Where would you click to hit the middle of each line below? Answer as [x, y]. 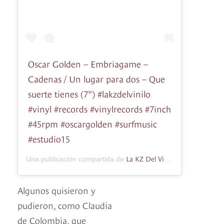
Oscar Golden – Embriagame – [88, 63]
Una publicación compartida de [76, 159]
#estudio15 [49, 138]
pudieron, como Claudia [65, 204]
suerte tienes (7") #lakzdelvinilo [89, 93]
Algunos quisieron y [56, 189]
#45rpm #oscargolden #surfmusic [92, 123]
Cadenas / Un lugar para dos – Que [96, 78]
